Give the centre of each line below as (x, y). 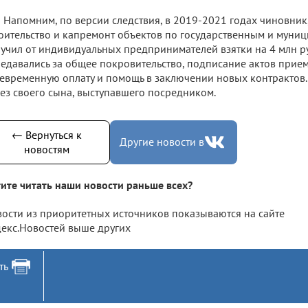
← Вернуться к (46, 134)
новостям (46, 149)
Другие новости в (162, 142)
